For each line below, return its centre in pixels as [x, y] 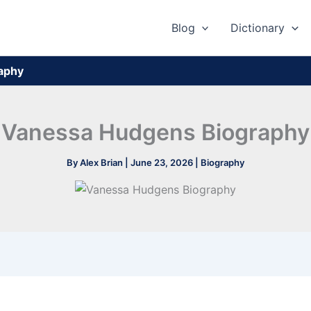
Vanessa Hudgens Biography [155, 132]
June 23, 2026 [163, 162]
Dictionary [258, 27]
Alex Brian [102, 162]
